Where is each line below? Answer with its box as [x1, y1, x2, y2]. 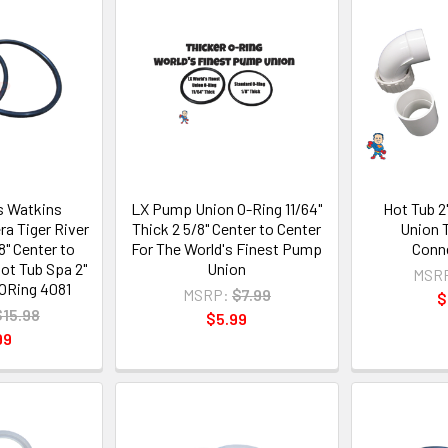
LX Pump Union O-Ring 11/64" [131, 199, 323, 219]
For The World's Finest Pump [131, 239, 323, 259]
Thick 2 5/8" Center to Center [132, 219, 322, 239]
